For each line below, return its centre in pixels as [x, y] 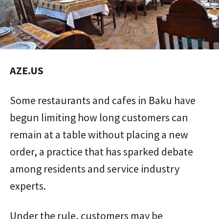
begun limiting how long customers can [99, 117]
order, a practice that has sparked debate [101, 152]
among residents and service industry [95, 169]
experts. [28, 186]
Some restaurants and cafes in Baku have [103, 100]
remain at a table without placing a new [99, 134]
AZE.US [27, 70]
